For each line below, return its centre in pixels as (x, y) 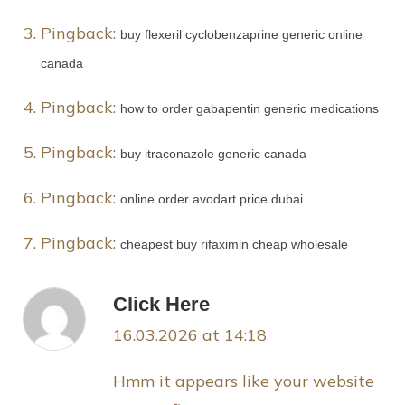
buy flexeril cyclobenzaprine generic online (241, 35)
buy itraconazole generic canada (213, 154)
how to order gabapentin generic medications (250, 109)
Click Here (161, 305)
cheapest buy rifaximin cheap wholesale (234, 245)
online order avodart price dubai (212, 199)
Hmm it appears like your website (244, 381)
